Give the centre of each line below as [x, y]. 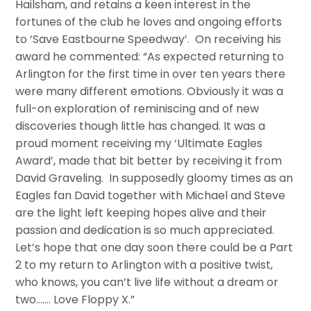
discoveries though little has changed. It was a [141, 126]
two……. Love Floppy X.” [75, 300]
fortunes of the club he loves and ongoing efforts [149, 22]
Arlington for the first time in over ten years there [151, 74]
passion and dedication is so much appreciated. [145, 230]
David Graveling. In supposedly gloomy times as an [154, 178]
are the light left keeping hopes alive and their [141, 213]
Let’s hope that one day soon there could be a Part [154, 248]
